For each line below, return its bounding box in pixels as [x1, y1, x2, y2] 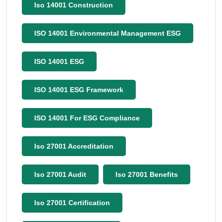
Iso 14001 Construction [34, 1, 113, 9]
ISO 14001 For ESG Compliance [34, 114, 140, 122]
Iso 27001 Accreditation [34, 142, 113, 150]
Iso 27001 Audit [34, 170, 86, 178]
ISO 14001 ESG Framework [34, 86, 123, 94]
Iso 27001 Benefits [115, 170, 178, 178]
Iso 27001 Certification [34, 199, 110, 207]
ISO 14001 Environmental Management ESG [34, 29, 181, 37]
